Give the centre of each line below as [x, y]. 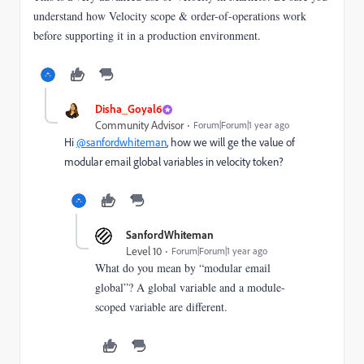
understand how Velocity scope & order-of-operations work [170, 16]
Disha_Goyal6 [129, 108]
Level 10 [144, 251]
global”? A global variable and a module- [190, 287]
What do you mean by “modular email [183, 268]
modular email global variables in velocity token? [174, 162]
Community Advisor [139, 125]
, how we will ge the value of [231, 142]
